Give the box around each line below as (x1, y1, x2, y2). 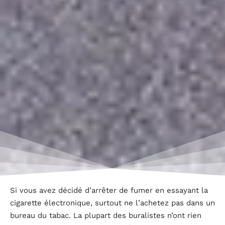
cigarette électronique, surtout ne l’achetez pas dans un (10, 198, 215, 207)
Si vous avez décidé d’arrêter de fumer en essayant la (10, 185, 208, 195)
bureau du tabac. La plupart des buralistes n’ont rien (10, 210, 201, 220)
